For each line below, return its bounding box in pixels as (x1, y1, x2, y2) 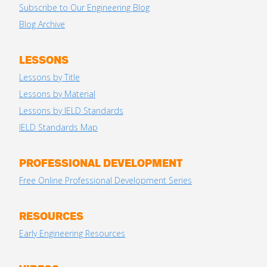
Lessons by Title (19, 72, 80, 83)
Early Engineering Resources (19, 228, 125, 240)
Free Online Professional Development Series (19, 175, 192, 187)
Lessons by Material (19, 88, 95, 100)
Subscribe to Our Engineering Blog (19, 2, 150, 14)
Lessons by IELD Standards (19, 105, 123, 117)
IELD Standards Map (19, 122, 98, 133)
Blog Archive (19, 18, 65, 30)
